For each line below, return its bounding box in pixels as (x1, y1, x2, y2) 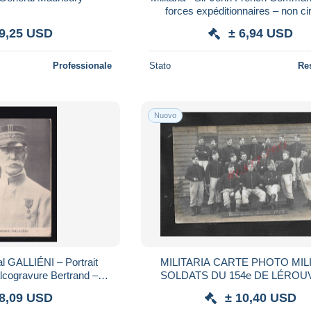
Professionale (53, 60, 112, 71)
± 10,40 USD (225, 290, 297, 305)
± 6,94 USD (228, 26, 294, 40)
